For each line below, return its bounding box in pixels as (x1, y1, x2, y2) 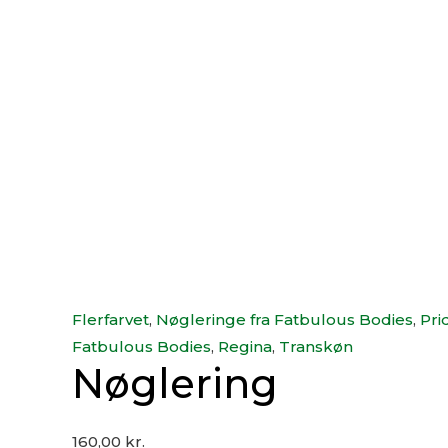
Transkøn (279, 337, 353, 356)
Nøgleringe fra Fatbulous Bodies (156, 310, 413, 329)
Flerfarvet (72, 310, 149, 329)
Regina (218, 337, 272, 356)
